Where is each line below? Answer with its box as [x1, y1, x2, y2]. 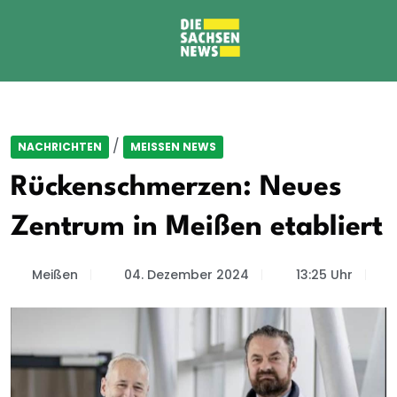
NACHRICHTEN [18, 139, 102, 154]
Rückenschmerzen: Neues [11, 174, 342, 201]
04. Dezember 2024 [124, 266, 249, 284]
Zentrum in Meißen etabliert [11, 214, 383, 241]
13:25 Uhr [295, 266, 353, 284]
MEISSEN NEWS [130, 139, 209, 154]
